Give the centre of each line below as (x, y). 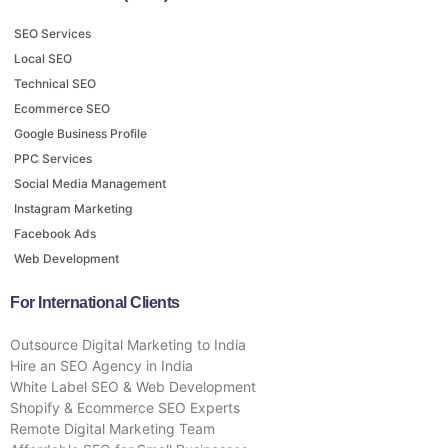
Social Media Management (90, 183)
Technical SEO (55, 83)
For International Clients (95, 302)
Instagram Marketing (73, 208)
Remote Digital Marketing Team (112, 428)
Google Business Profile (80, 133)
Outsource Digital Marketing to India (128, 344)
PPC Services (53, 158)
